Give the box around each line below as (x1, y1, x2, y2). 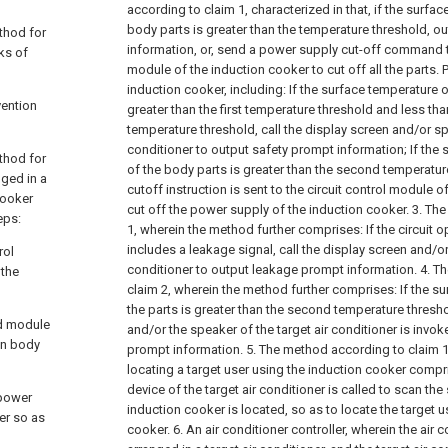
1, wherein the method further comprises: (127, 221, 363, 237)
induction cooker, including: (127, 81, 286, 97)
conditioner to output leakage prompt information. (127, 261, 417, 277)
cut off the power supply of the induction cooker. (127, 201, 409, 217)
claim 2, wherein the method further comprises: (127, 281, 397, 297)
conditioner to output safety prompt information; (127, 141, 407, 157)
